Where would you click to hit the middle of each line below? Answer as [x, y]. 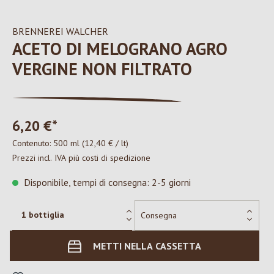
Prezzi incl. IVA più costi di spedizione [81, 158]
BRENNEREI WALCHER [60, 31]
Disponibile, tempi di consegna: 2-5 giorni [106, 182]
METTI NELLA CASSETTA [147, 246]
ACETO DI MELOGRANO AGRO [120, 49]
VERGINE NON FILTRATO [102, 69]
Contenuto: [33, 143]
